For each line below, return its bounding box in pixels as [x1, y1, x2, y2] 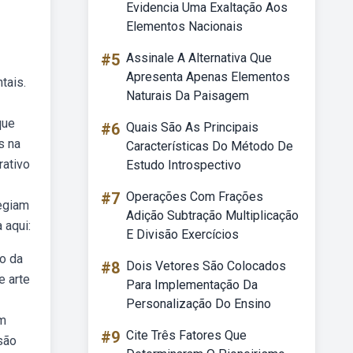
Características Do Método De [126, 139, 293, 154]
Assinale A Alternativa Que [126, 50, 272, 65]
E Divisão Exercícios [126, 227, 239, 242]
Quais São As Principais [126, 120, 258, 135]
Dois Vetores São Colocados [126, 258, 286, 273]
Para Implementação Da [126, 277, 258, 292]
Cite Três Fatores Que [126, 328, 247, 343]
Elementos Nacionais [126, 19, 243, 34]
